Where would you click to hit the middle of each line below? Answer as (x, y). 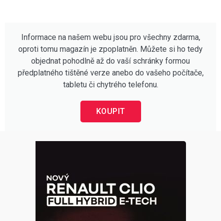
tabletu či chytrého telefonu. (110, 84)
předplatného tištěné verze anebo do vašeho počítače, (110, 73)
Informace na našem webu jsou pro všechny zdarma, (110, 37)
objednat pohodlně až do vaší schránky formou (110, 61)
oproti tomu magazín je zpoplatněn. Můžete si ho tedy (110, 49)
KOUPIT (110, 111)
